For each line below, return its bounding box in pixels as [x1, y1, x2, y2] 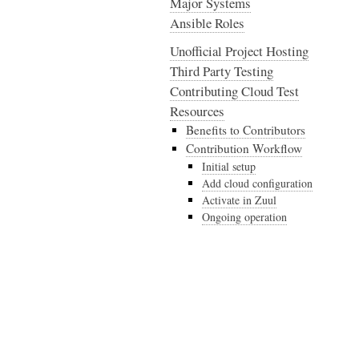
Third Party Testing [170, 62, 273, 80]
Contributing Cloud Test [170, 82, 299, 100]
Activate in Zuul [202, 192, 276, 208]
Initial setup [202, 159, 256, 174]
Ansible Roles [170, 14, 244, 32]
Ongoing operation [202, 209, 287, 224]
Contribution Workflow [186, 140, 302, 156]
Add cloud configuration [202, 175, 313, 191]
